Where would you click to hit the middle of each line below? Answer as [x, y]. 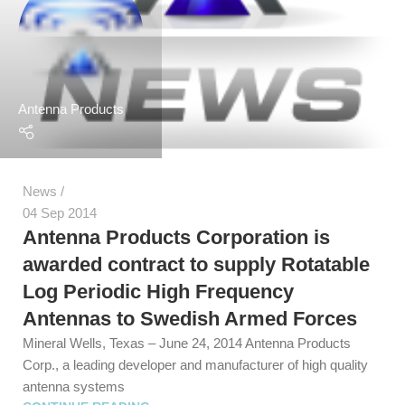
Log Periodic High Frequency [158, 291]
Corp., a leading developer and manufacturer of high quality [195, 364]
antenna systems [74, 386]
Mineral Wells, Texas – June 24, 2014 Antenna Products [187, 343]
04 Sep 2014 [60, 212]
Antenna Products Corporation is [176, 237]
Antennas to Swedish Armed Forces [190, 318]
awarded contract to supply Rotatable [196, 264]
